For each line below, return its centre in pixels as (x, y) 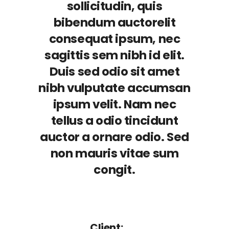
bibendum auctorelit (114, 22)
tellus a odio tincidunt (114, 121)
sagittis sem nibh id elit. (114, 55)
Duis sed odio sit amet (114, 72)
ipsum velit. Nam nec (114, 104)
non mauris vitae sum (114, 153)
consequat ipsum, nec (114, 39)
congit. (114, 170)
